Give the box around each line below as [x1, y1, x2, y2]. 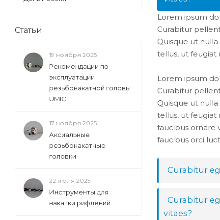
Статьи [15, 26, 42, 35]
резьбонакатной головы [49, 84, 131, 92]
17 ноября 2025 [49, 119, 97, 127]
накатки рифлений [49, 199, 110, 207]
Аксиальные [49, 131, 90, 138]
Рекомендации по [49, 62, 109, 70]
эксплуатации [49, 73, 95, 81]
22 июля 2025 [49, 177, 90, 184]
